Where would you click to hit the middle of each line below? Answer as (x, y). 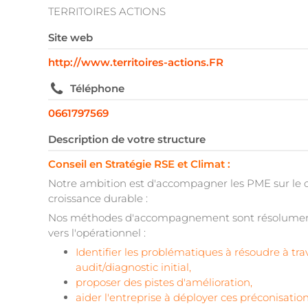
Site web (70, 38)
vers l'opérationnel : (97, 233)
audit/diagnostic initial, (133, 267)
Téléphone (97, 89)
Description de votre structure (127, 140)
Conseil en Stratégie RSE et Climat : (141, 164)
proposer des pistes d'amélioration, (164, 283)
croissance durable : (99, 199)
